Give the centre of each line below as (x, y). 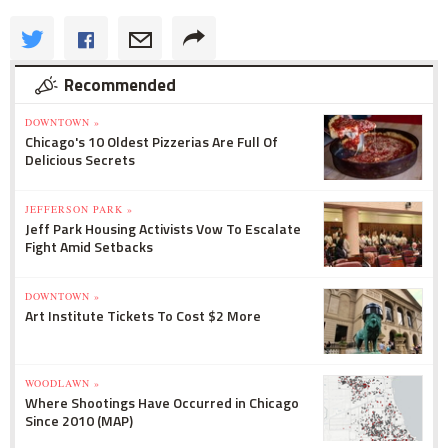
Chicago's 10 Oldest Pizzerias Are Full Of (151, 142)
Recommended (120, 85)
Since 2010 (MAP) (79, 421)
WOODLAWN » (62, 383)
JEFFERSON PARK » (79, 209)
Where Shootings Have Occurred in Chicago (162, 403)
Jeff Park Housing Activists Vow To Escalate (163, 229)
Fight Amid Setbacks (89, 247)
